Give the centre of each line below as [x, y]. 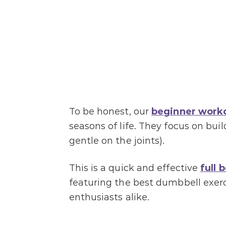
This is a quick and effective [135, 168]
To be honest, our [110, 111]
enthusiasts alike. [109, 197]
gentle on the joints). [117, 140]
